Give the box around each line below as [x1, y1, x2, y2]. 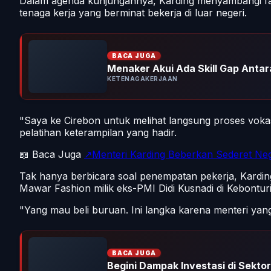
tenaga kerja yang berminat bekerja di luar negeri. [19, 7, 247, 19]
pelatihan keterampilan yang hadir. [19, 126, 177, 139]
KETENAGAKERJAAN [107, 74, 178, 82]
